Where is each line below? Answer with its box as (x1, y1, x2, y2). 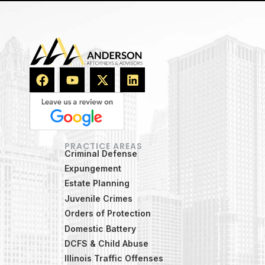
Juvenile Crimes (64, 193, 132, 203)
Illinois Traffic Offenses (64, 253, 163, 264)
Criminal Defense (64, 148, 137, 159)
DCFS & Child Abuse (64, 238, 148, 248)
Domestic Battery (64, 223, 136, 234)
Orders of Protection (64, 208, 151, 219)
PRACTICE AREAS (64, 140, 143, 152)
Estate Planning (64, 178, 130, 189)
